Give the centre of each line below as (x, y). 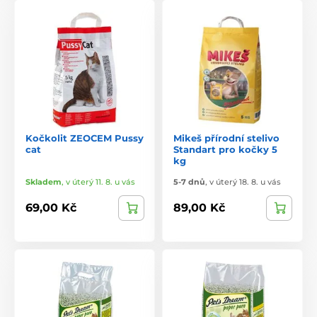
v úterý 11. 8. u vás (100, 181)
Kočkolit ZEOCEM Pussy (85, 138)
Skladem (44, 181)
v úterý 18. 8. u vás (245, 181)
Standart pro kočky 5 (225, 149)
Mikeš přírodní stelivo (226, 138)
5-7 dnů (189, 181)
